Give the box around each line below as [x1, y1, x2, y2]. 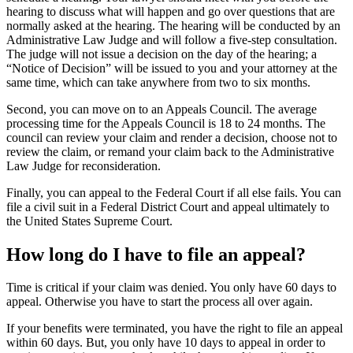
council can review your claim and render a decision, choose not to [6, 130, 337, 144]
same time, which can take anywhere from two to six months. [6, 75, 310, 89]
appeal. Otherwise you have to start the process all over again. [6, 295, 313, 309]
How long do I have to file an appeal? [6, 243, 306, 265]
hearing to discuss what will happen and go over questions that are [6, 4, 335, 18]
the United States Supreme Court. [6, 214, 173, 228]
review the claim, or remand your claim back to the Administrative [6, 144, 334, 158]
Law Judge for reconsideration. [6, 158, 161, 173]
